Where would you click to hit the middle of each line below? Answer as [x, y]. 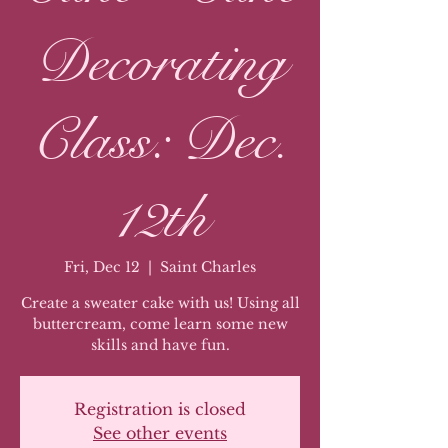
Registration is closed [160, 408]
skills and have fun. [160, 344]
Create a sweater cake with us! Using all [160, 302]
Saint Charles [208, 266]
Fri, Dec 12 [102, 266]
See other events [160, 432]
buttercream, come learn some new [160, 323]
